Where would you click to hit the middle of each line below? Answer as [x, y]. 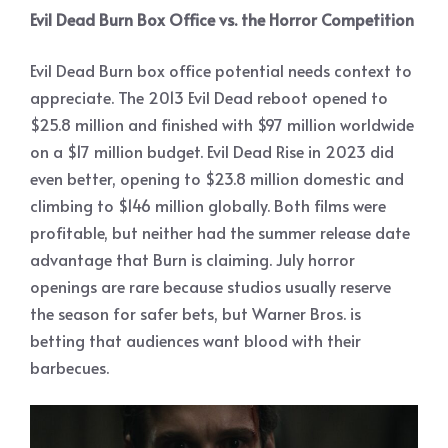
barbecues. [69, 367]
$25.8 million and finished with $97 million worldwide [222, 124]
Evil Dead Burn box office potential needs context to [221, 70]
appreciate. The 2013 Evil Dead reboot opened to [209, 97]
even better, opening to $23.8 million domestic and [217, 178]
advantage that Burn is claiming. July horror [192, 259]
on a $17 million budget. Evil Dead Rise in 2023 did [212, 151]
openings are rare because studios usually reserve [210, 286]
